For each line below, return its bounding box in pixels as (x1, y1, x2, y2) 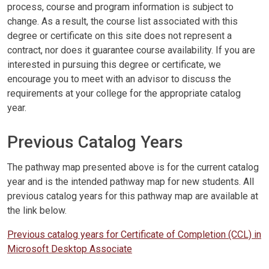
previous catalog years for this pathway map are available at (7, 190, 258, 202)
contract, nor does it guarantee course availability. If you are (7, 44, 255, 56)
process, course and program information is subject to (7, 1, 234, 13)
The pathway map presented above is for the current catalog (7, 162, 259, 173)
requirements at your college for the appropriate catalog (7, 88, 241, 99)
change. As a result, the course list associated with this (7, 16, 238, 27)
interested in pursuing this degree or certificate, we (7, 59, 221, 70)
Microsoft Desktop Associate (7, 243, 132, 255)
